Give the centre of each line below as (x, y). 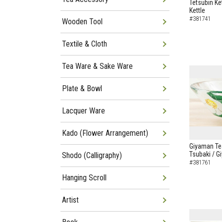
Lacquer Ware (83, 111)
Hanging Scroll (84, 178)
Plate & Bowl (82, 88)
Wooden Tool (82, 22)
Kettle (197, 10)
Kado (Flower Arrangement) (105, 133)
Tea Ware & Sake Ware (97, 66)
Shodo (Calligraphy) (92, 155)
